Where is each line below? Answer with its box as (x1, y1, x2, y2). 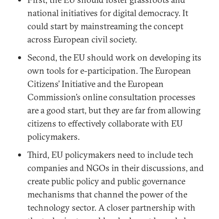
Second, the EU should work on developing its (27, 52, 201, 63)
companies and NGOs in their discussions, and (27, 162, 204, 174)
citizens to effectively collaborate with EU (27, 118, 183, 129)
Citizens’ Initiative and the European (27, 78, 164, 89)
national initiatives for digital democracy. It (27, 7, 188, 19)
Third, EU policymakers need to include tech (27, 149, 194, 160)
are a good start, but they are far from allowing (27, 105, 200, 116)
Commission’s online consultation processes (27, 91, 196, 103)
